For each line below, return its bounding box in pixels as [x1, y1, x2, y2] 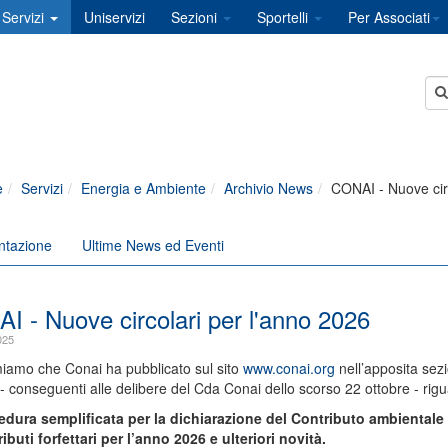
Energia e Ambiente [80, 178, 206, 198]
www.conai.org [242, 358, 335, 378]
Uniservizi [84, 7, 145, 27]
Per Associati [348, 7, 430, 27]
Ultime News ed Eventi [81, 235, 224, 255]
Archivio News [223, 178, 313, 198]
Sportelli [257, 7, 312, 27]
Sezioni [171, 7, 221, 27]
